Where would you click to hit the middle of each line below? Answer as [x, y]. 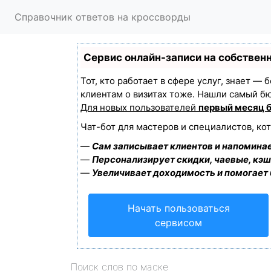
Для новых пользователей [139, 107]
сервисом [178, 223]
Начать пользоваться [178, 208]
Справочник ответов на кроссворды [103, 17]
